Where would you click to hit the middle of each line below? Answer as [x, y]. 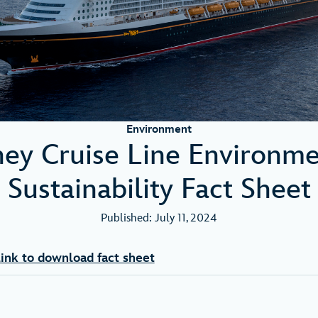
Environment [159, 129]
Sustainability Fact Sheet [159, 189]
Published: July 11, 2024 [159, 218]
